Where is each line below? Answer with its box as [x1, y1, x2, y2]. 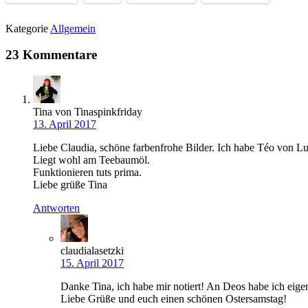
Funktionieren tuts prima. [33, 166, 142, 179]
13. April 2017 [33, 118, 96, 131]
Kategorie [5, 22, 50, 34]
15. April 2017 [60, 257, 124, 269]
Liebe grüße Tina [33, 179, 107, 191]
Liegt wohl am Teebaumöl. [33, 154, 150, 166]
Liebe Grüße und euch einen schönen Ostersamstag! [60, 293, 287, 305]
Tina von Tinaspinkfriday [33, 106, 142, 118]
